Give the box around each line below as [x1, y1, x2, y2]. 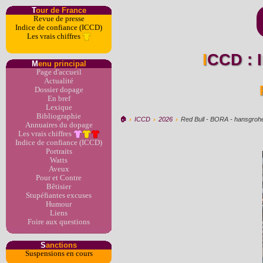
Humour [46, 200, 72, 208]
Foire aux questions [28, 218, 90, 226]
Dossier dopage [34, 86, 83, 94]
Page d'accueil [36, 68, 82, 76]
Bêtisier [46, 183, 71, 191]
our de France [35, 6, 86, 15]
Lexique [45, 103, 72, 112]
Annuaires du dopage [25, 121, 93, 129]
